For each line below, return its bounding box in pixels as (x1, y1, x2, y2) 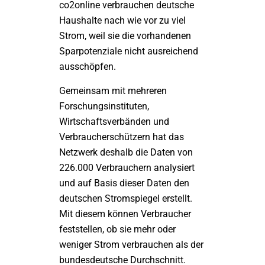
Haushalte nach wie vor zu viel (59, 15, 186, 26)
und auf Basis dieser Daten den (59, 177, 189, 189)
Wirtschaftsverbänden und (59, 116, 169, 127)
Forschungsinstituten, (59, 101, 149, 112)
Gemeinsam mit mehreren (59, 85, 167, 96)
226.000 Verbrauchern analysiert (59, 162, 195, 173)
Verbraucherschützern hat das (59, 131, 184, 143)
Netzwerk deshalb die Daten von (59, 147, 193, 158)
